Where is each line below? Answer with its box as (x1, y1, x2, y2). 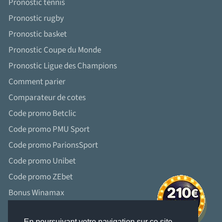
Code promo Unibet (8, 155, 76, 167)
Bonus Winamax (8, 186, 64, 199)
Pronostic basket (8, 28, 67, 40)
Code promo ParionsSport (8, 139, 98, 151)
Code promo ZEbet (8, 170, 73, 183)
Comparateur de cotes (8, 91, 86, 104)
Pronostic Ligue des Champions (8, 59, 117, 72)
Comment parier (8, 75, 65, 88)
